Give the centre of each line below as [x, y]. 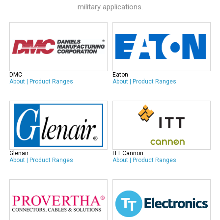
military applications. [110, 7]
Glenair [19, 153]
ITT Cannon [128, 153]
